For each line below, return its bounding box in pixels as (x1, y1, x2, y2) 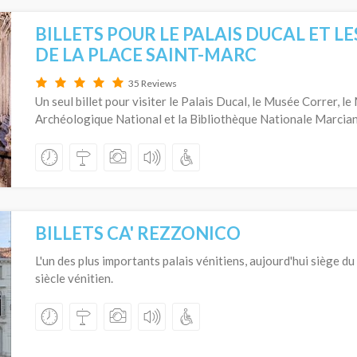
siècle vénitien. (35, 271, 113, 285)
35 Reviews (128, 77, 177, 89)
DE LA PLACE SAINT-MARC (35, 44, 257, 65)
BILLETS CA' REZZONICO (35, 222, 241, 244)
